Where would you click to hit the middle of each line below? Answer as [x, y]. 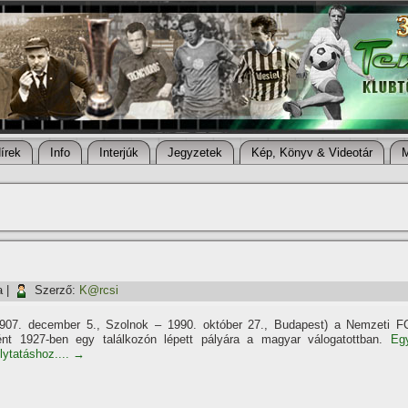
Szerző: [55, 291]
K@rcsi [99, 291]
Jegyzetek [195, 153]
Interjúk [119, 153]
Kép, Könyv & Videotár [312, 153]
